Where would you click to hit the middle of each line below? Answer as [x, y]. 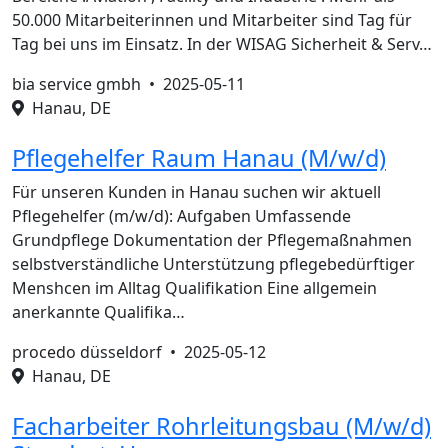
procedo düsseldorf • [98, 352]
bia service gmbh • [87, 84]
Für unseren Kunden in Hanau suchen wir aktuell [196, 192]
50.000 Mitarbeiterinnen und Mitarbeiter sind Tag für [212, 20]
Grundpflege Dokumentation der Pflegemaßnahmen [212, 240]
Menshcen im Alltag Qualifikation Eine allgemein [194, 288]
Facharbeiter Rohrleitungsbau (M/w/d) [221, 426]
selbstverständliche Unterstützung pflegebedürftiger [213, 264]
